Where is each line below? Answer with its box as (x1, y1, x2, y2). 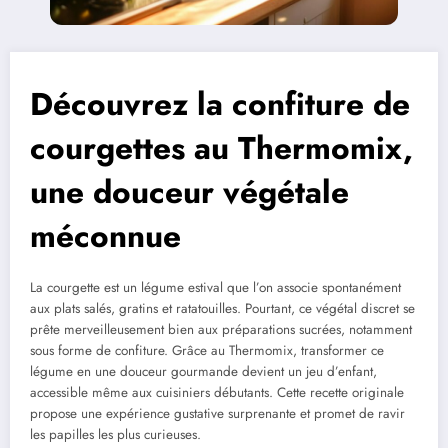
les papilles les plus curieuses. (30, 425, 201, 445)
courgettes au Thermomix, (30, 124, 413, 171)
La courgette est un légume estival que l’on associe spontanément (30, 278, 401, 298)
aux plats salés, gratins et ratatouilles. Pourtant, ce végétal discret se (30, 299, 415, 319)
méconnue (30, 212, 181, 259)
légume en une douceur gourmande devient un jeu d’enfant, (30, 362, 377, 382)
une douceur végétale (30, 168, 349, 215)
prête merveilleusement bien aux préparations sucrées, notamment (30, 320, 412, 340)
